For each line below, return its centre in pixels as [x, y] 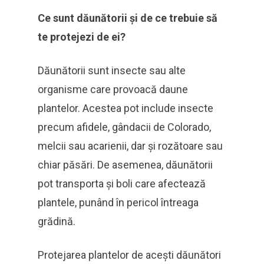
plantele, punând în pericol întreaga [118, 202]
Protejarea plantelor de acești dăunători [129, 255]
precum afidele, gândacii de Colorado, [124, 127]
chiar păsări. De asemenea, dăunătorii [125, 165]
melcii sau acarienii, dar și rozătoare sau [130, 146]
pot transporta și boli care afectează [122, 184]
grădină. [57, 221]
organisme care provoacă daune [113, 89]
